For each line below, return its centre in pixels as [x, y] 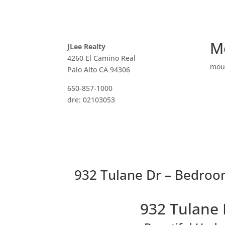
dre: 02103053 [91, 99]
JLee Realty [87, 46]
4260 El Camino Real [102, 58]
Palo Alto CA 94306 [99, 69]
